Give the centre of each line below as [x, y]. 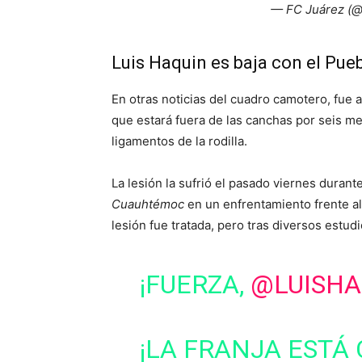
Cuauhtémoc [149, 204]
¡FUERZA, [195, 284]
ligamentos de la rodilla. [179, 141]
